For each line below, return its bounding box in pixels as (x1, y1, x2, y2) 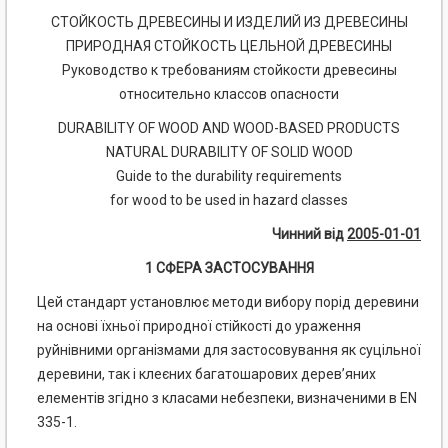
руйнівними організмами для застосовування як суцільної (37, 342, 421, 359)
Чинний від (272, 226, 347, 243)
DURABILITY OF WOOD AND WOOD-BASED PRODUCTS (58, 120, 400, 137)
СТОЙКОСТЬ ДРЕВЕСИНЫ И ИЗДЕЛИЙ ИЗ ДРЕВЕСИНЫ (50, 14, 408, 31)
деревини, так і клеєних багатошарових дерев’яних (37, 366, 376, 383)
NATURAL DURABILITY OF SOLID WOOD (105, 144, 353, 161)
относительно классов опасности (119, 86, 339, 103)
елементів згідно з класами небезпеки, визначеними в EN (37, 390, 417, 407)
